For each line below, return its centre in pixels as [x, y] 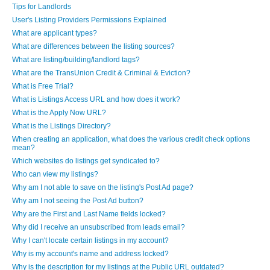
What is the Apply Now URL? [59, 113]
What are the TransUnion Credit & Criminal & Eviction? [101, 73]
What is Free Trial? [43, 86]
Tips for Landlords [42, 7]
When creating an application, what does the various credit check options [131, 139]
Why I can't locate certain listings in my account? [90, 240]
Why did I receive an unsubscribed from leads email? [99, 227]
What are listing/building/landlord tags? [76, 60]
